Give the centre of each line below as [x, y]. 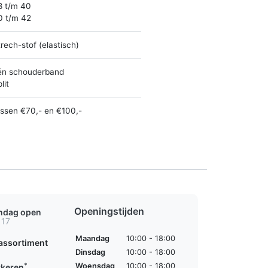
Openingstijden [109, 211]
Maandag [92, 238]
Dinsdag [90, 252]
